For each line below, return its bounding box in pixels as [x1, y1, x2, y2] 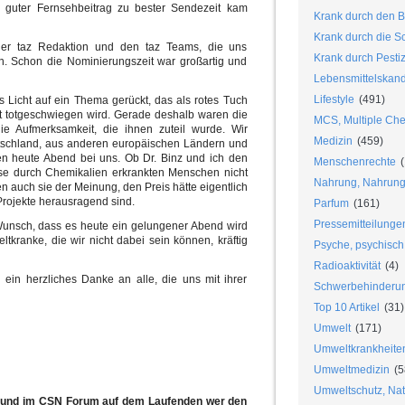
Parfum [313, 197, 349, 211]
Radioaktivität [313, 259, 381, 273]
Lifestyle [313, 93, 354, 107]
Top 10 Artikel [313, 301, 380, 315]
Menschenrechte [313, 155, 396, 169]
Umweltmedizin [313, 363, 390, 377]
